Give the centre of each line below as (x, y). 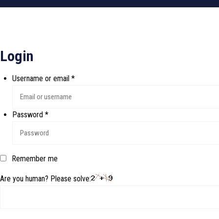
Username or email (42, 78)
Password (29, 115)
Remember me (34, 159)
